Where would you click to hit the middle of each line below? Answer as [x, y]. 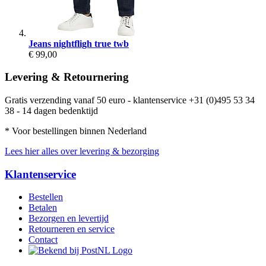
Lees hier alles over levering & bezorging [82, 151]
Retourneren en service [72, 229]
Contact [43, 240]
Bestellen [46, 197]
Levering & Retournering [67, 77]
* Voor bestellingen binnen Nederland [76, 131]
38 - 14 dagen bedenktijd [51, 111]
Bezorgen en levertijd [69, 218]
